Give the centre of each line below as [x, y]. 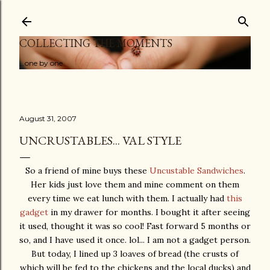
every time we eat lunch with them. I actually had [127, 198]
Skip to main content [135, 15]
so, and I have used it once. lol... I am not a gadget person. [135, 240]
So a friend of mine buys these [87, 171]
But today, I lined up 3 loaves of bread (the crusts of [135, 254]
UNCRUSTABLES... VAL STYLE [100, 140]
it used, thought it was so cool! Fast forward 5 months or [135, 226]
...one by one [41, 63]
